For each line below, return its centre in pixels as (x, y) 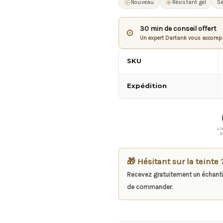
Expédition (148, 86)
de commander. (150, 187)
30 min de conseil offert (178, 29)
